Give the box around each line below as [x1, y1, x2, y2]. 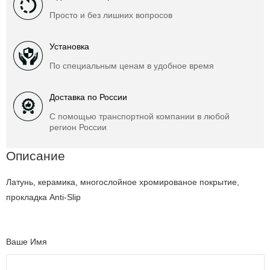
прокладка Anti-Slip [6, 192, 81, 202]
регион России [49, 122, 107, 133]
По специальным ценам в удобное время [49, 61, 214, 71]
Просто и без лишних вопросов [49, 10, 172, 20]
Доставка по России [49, 92, 127, 102]
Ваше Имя [6, 236, 47, 246]
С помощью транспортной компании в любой [49, 111, 230, 122]
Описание [6, 149, 65, 163]
